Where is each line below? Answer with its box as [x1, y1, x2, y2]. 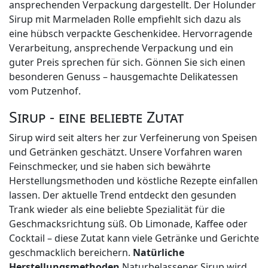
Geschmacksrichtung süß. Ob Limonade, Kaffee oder [9, 217, 248, 231]
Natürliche [133, 246, 184, 260]
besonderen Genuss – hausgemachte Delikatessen [9, 70, 238, 84]
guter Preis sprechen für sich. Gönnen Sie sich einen [9, 56, 245, 69]
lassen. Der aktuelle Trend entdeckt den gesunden [9, 188, 236, 202]
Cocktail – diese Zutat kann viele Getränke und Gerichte [9, 232, 259, 245]
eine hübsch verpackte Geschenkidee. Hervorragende [9, 27, 252, 41]
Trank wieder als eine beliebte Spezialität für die [9, 203, 225, 217]
